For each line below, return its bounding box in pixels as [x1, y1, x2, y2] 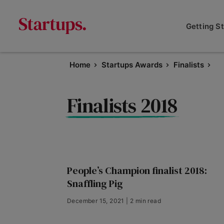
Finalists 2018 [67, 92, 177, 119]
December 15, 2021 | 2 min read [67, 197, 161, 204]
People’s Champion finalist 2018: [67, 163, 207, 177]
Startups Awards [101, 60, 162, 69]
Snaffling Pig [67, 176, 123, 190]
